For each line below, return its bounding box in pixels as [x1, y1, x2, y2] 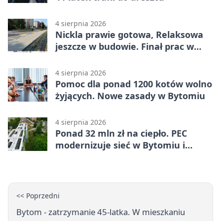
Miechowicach [55, 52, 117, 65]
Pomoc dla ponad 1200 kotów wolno [55, 78, 212, 90]
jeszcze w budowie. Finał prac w [55, 40, 194, 53]
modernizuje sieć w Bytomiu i [55, 139, 185, 151]
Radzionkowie [55, 151, 116, 163]
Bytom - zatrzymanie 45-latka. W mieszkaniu [16, 206, 185, 218]
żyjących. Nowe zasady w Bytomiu [55, 90, 205, 102]
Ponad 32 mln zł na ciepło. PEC [55, 127, 187, 140]
